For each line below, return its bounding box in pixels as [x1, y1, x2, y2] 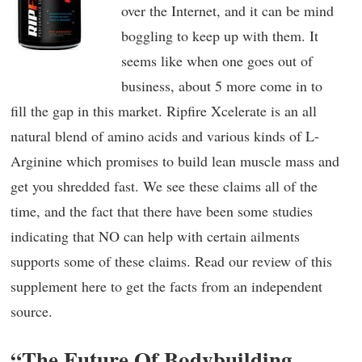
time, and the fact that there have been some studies [11, 201, 313, 221]
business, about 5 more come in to [120, 76, 322, 95]
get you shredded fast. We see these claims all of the [11, 176, 318, 196]
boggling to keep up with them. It [120, 26, 318, 45]
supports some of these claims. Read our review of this [11, 251, 332, 271]
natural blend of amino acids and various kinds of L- [11, 126, 319, 145]
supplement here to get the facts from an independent [11, 276, 322, 296]
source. [11, 301, 53, 321]
